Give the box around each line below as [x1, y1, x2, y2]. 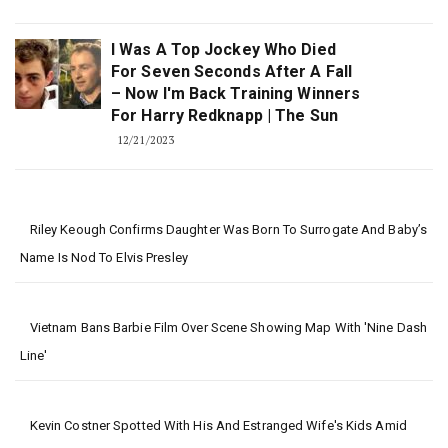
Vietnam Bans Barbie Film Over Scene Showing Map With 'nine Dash [29, 320, 428, 336]
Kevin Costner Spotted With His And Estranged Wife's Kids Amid [29, 418, 407, 434]
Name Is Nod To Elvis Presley [20, 250, 188, 266]
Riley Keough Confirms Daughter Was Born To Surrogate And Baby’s [29, 222, 428, 238]
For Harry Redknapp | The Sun [111, 106, 338, 126]
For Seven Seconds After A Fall [111, 62, 353, 82]
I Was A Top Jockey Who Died [111, 40, 336, 60]
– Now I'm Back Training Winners [111, 84, 361, 104]
